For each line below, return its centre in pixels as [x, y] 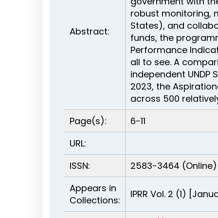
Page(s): [88, 121]
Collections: [95, 200]
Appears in [93, 188]
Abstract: [90, 31]
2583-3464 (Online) [174, 166]
